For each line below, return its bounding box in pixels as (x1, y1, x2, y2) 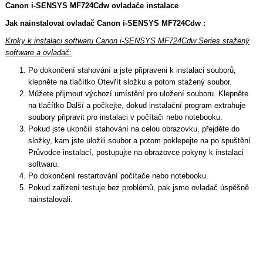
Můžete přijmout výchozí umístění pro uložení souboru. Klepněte (28, 89, 248, 98)
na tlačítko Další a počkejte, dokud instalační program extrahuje (28, 100, 245, 110)
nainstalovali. (28, 194, 73, 204)
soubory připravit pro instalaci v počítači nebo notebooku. (28, 112, 222, 122)
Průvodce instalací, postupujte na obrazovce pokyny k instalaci (28, 147, 244, 157)
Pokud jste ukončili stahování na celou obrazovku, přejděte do (28, 124, 240, 133)
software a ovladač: (5, 48, 72, 57)
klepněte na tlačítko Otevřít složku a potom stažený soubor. (28, 77, 232, 86)
